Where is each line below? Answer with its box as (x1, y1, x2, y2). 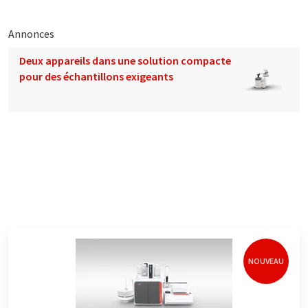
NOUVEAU (248, 255, 284, 266)
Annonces (8, 26, 54, 41)
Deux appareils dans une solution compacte (19, 53, 231, 67)
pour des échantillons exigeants (19, 69, 173, 83)
